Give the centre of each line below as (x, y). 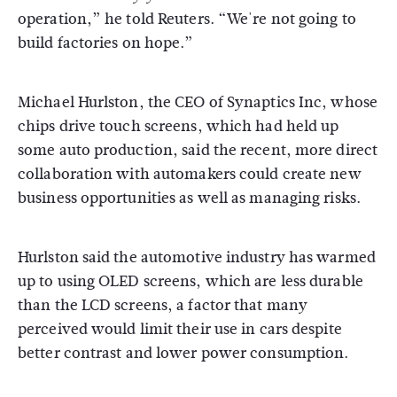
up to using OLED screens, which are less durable (191, 281)
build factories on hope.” (106, 43)
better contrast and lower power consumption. (183, 353)
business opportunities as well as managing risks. (189, 198)
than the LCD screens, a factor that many (163, 305)
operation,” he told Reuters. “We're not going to (187, 19)
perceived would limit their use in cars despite (180, 329)
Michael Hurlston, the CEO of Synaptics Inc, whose (198, 102)
